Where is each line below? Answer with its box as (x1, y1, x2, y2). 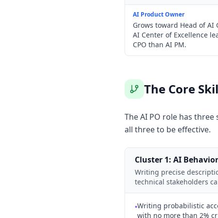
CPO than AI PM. (133, 40, 186, 49)
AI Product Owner (133, 10, 184, 18)
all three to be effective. (125, 124, 211, 135)
